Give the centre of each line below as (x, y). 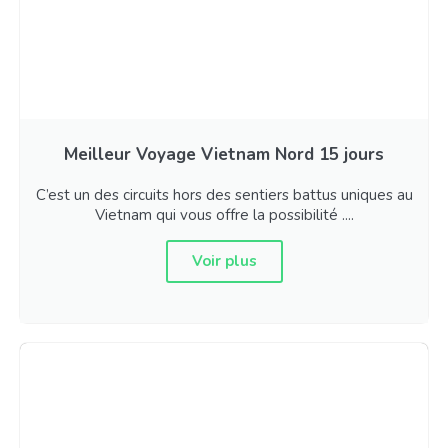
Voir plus (224, 261)
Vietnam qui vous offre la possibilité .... (224, 215)
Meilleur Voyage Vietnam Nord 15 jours (224, 155)
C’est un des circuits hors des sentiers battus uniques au (224, 195)
